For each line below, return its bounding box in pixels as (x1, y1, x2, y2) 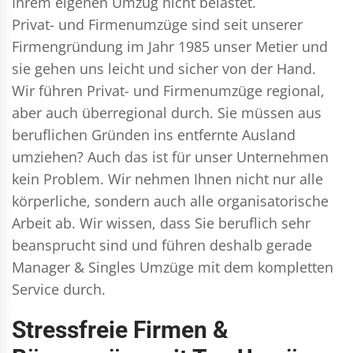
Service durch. (12, 279, 106, 299)
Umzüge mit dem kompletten (136, 257, 333, 277)
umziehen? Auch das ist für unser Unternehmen (12, 147, 329, 166)
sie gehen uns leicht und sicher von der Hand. (12, 58, 316, 78)
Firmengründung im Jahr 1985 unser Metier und (12, 36, 328, 56)
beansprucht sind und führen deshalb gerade (12, 235, 312, 255)
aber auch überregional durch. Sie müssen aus (12, 102, 321, 122)
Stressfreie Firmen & (12, 315, 229, 344)
